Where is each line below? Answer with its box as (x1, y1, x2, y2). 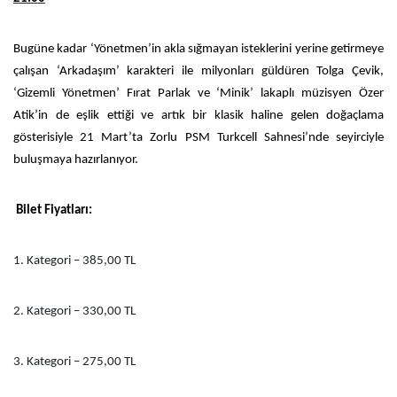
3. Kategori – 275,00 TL (13, 354, 136, 369)
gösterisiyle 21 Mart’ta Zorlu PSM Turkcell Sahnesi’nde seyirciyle (13, 130, 384, 144)
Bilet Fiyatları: (16, 203, 92, 217)
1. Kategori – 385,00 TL (13, 253, 136, 268)
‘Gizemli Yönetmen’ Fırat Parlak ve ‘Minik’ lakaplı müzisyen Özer (13, 86, 384, 100)
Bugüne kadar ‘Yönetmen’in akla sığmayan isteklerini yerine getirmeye (13, 42, 384, 56)
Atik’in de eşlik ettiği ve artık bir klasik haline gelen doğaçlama (13, 108, 384, 122)
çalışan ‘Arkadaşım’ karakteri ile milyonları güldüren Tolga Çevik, (13, 64, 384, 78)
